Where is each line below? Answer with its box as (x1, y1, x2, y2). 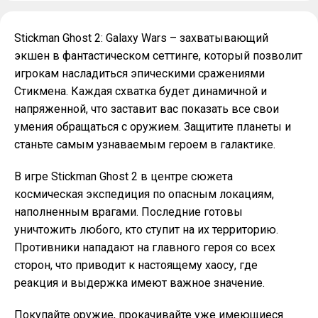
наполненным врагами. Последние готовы (14, 205, 243, 219)
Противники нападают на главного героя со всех (14, 241, 275, 254)
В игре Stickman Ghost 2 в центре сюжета (14, 170, 233, 183)
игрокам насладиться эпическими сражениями (14, 67, 265, 80)
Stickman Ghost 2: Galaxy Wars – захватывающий (14, 31, 268, 45)
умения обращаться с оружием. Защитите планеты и (14, 120, 291, 133)
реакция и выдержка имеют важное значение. (14, 276, 265, 290)
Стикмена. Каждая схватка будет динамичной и (14, 84, 267, 98)
